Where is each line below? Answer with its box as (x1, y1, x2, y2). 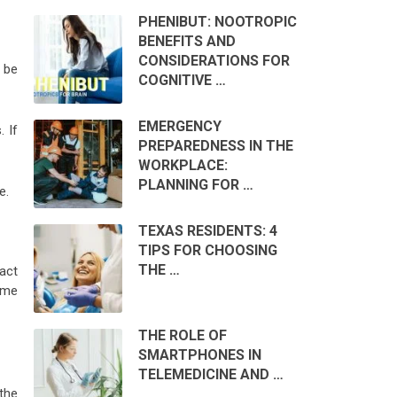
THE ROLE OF (137, 327, 227, 345)
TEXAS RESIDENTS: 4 (137, 222, 277, 240)
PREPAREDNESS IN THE (137, 137, 293, 155)
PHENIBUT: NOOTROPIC (137, 13, 297, 31)
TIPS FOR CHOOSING (137, 242, 277, 260)
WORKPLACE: (137, 157, 228, 175)
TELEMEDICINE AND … (137, 366, 284, 384)
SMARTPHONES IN (137, 346, 261, 364)
